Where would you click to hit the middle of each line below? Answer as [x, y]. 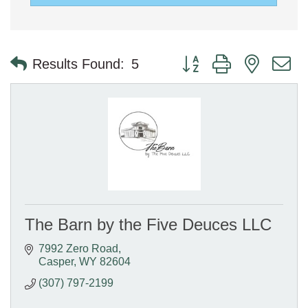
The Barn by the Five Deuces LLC [148, 224]
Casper [56, 261]
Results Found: [78, 64]
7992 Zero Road [78, 248]
